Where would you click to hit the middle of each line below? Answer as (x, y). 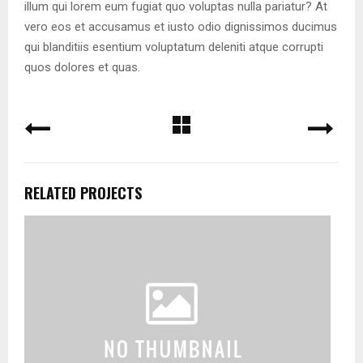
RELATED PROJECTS (83, 193)
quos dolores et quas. (82, 67)
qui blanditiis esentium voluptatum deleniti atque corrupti (174, 47)
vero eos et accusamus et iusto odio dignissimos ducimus (181, 27)
